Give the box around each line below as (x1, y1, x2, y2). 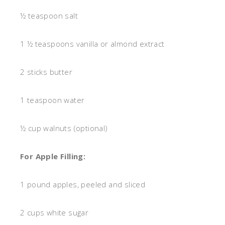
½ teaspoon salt (20, 11, 78, 21)
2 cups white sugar (20, 207, 89, 218)
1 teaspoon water (20, 95, 85, 105)
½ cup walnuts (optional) (20, 123, 108, 134)
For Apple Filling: (20, 151, 86, 162)
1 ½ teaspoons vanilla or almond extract (20, 39, 165, 49)
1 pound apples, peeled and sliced (20, 179, 146, 190)
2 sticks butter (20, 67, 72, 77)
